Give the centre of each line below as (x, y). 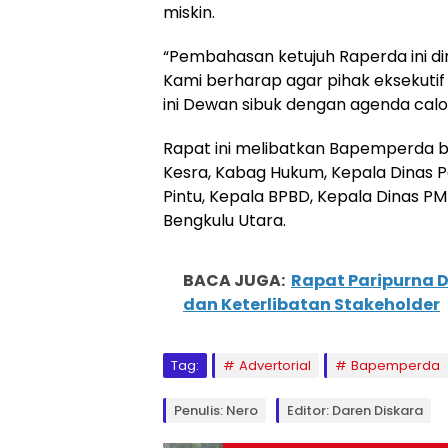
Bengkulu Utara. (224, 220)
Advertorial (275, 365)
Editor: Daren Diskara (355, 410)
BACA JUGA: (234, 280)
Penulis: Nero (216, 410)
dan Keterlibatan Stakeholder (311, 304)
